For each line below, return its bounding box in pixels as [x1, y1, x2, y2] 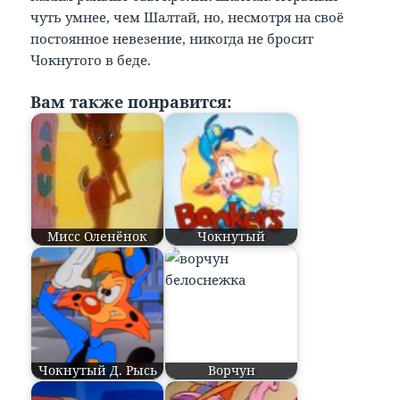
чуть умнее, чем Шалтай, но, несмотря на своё [30, 7, 345, 26]
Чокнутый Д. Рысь [37, 362, 157, 379]
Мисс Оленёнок [47, 228, 148, 245]
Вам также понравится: [30, 90, 232, 112]
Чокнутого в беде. [30, 50, 152, 69]
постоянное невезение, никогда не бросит [30, 29, 314, 47]
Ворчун [207, 362, 255, 379]
